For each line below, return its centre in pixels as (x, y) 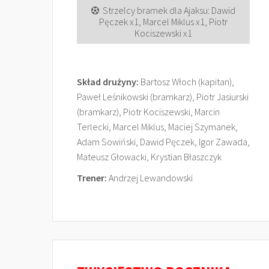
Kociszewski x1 (163, 33)
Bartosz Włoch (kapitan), (186, 82)
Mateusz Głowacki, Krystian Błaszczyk (149, 157)
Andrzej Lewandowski (150, 178)
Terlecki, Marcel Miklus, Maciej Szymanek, (157, 127)
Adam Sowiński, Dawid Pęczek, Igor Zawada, (163, 142)
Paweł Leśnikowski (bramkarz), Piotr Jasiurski (163, 97)
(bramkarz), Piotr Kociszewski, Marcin (148, 112)
